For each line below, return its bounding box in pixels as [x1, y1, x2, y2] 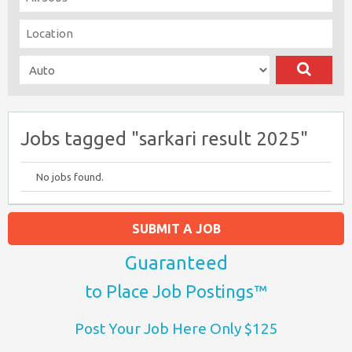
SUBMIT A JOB [131, 222, 221, 236]
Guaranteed [124, 252, 228, 273]
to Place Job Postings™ [85, 281, 267, 301]
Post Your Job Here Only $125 [74, 320, 278, 337]
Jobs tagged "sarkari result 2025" [20, 128, 308, 149]
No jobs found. [36, 171, 104, 182]
